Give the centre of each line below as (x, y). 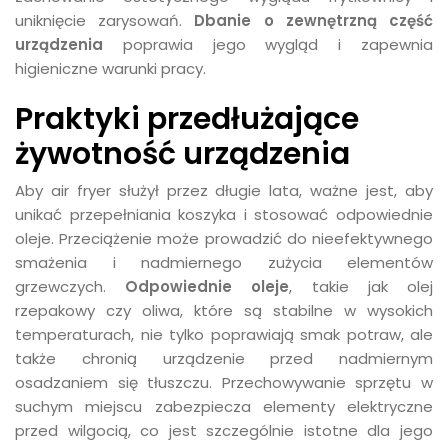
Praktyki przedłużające (187, 118)
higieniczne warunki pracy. (110, 68)
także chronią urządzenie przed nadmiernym (224, 358)
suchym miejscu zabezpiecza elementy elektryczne (224, 406)
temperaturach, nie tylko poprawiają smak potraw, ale (224, 334)
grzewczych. (70, 286)
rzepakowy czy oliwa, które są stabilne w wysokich (224, 310)
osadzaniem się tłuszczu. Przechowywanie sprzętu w (224, 382)
